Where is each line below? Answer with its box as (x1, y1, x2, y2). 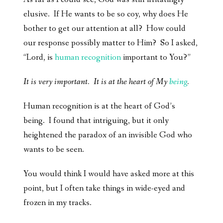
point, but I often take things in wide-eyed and (23, 183, 185, 195)
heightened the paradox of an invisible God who (23, 129, 192, 141)
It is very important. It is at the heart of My (23, 76, 169, 88)
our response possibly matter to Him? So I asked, (23, 37, 198, 49)
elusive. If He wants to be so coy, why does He (23, 8, 188, 20)
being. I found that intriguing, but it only (23, 115, 169, 127)
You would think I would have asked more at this (23, 168, 194, 180)
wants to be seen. (23, 144, 84, 156)
